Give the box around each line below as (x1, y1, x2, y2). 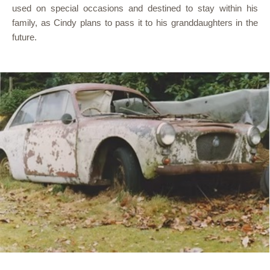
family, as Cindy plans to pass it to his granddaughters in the (12, 17, 258, 28)
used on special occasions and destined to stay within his (12, 2, 258, 13)
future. (12, 31, 39, 42)
